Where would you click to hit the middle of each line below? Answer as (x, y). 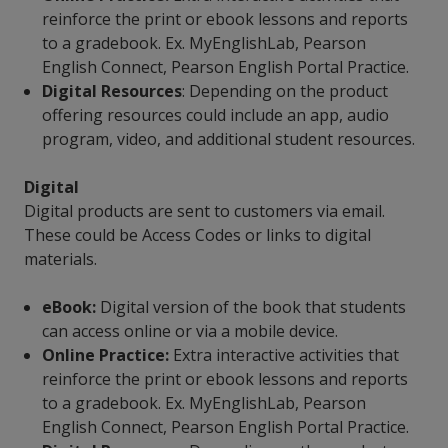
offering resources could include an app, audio (216, 115)
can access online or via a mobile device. (194, 331)
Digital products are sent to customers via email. (204, 211)
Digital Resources (112, 91)
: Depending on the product (285, 91)
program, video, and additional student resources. (233, 139)
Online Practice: (108, 355)
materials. (66, 259)
